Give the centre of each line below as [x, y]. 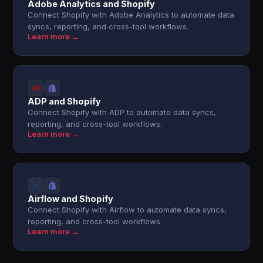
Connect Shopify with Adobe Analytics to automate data [131, 15]
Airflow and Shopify [71, 199]
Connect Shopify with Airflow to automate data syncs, [127, 210]
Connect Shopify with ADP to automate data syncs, [122, 112]
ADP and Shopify [65, 101]
